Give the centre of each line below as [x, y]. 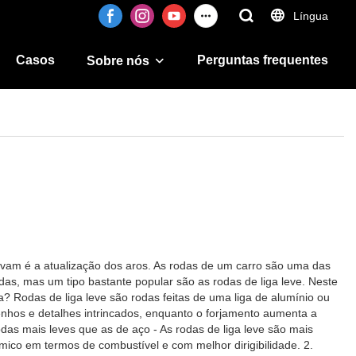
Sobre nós [118, 61]
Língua [311, 16]
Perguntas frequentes [263, 60]
